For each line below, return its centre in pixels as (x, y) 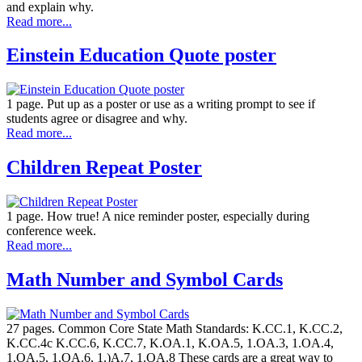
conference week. (51, 231)
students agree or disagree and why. (97, 119)
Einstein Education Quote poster (141, 55)
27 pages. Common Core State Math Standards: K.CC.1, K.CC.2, (175, 328)
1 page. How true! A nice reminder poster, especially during (158, 217)
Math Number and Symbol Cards (145, 280)
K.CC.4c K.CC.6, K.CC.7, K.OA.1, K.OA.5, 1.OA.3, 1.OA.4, (170, 343)
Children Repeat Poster (104, 168)
